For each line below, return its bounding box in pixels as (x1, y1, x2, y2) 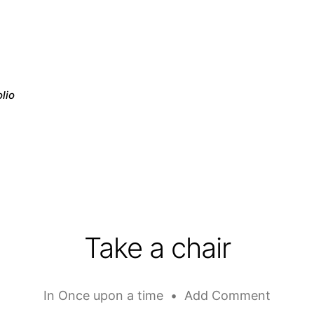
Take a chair (83, 230, 231, 265)
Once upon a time (58, 287, 163, 303)
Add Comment (184, 287, 271, 303)
